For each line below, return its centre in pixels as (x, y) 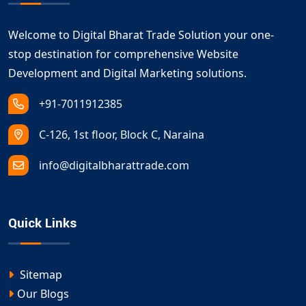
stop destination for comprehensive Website (123, 54)
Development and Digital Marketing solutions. (127, 73)
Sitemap (40, 275)
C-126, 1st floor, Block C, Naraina (122, 135)
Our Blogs (43, 294)
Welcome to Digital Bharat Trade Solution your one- (141, 35)
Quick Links (42, 224)
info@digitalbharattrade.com (114, 166)
